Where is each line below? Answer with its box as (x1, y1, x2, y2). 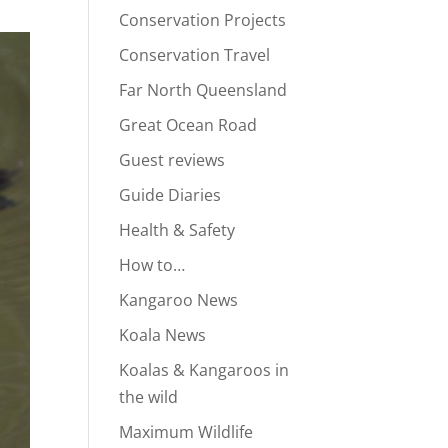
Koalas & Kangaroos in (119, 359, 290, 382)
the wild (119, 386, 179, 409)
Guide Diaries (119, 184, 222, 207)
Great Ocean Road (119, 114, 258, 137)
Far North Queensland (119, 79, 288, 102)
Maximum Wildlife (119, 421, 254, 444)
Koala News (119, 324, 207, 347)
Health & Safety (119, 219, 236, 242)
